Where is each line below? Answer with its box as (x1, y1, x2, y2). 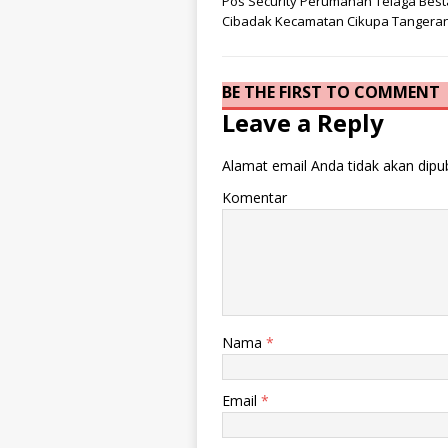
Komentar (222, 188, 287, 208)
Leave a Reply (222, 106, 384, 140)
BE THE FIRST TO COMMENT (222, 80, 440, 103)
